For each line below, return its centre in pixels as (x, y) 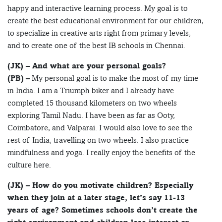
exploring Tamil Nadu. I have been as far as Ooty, (91, 115)
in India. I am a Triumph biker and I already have (91, 91)
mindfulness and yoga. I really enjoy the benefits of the (101, 153)
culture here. (29, 165)
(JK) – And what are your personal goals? (87, 66)
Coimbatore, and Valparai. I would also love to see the (100, 128)
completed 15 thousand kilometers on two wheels (92, 103)
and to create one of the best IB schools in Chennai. (96, 46)
